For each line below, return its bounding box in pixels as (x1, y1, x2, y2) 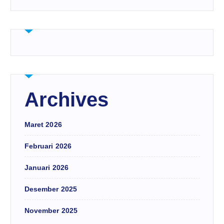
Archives (24, 88, 109, 110)
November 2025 (24, 206, 78, 215)
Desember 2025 (24, 185, 77, 193)
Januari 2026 (24, 163, 69, 172)
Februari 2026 (24, 142, 72, 150)
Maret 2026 (24, 120, 62, 129)
